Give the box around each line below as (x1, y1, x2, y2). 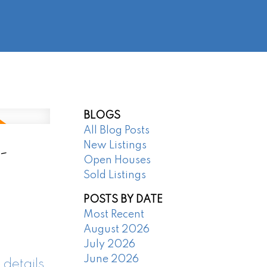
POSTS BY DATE (83, 194, 163, 206)
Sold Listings (83, 170, 147, 181)
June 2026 (83, 254, 139, 265)
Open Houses (83, 155, 151, 166)
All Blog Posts (83, 125, 150, 136)
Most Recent (83, 209, 145, 221)
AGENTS (17, 30, 61, 42)
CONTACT (142, 30, 195, 42)
